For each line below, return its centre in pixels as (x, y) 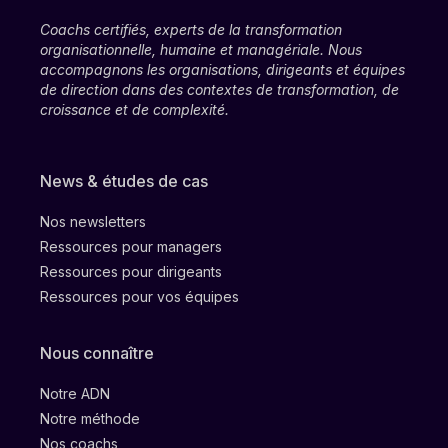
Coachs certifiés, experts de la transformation (191, 30)
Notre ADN (75, 394)
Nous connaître (97, 353)
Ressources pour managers (131, 247)
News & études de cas (124, 181)
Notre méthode (90, 419)
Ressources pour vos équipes (139, 297)
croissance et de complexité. (134, 110)
